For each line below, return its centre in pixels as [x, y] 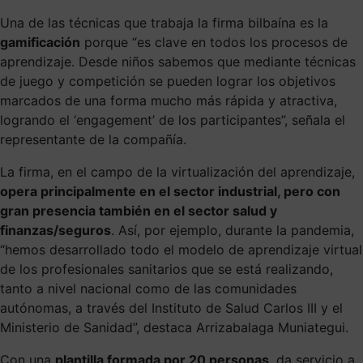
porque [108, 42]
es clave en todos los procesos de [242, 42]
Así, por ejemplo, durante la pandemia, [236, 230]
